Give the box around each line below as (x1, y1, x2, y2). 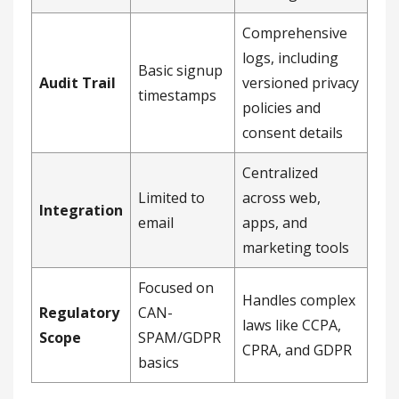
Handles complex (242, 290, 355, 311)
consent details (242, 123, 343, 143)
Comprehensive (242, 23, 347, 44)
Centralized (242, 163, 318, 183)
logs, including (242, 48, 338, 69)
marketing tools (242, 238, 349, 258)
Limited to (138, 188, 205, 208)
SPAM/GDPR (138, 328, 221, 348)
